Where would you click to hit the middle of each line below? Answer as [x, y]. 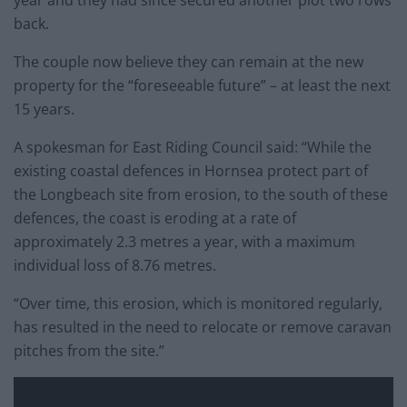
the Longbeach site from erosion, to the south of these [201, 195]
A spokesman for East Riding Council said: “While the [193, 148]
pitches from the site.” [89, 351]
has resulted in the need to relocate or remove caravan [203, 328]
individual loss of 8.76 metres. [115, 266]
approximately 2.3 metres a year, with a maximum [184, 242]
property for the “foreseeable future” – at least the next [202, 86]
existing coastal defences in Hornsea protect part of [191, 171]
